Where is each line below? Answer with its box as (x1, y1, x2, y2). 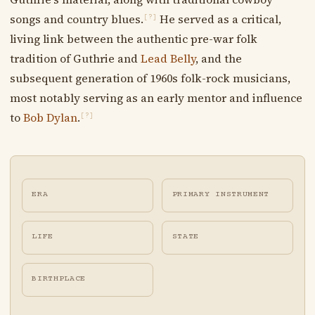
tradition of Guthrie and (9, 50, 141, 66)
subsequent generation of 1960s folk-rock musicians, (9, 70, 290, 86)
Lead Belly (140, 50, 195, 66)
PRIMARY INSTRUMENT (172, 189, 270, 199)
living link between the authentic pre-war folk (9, 30, 257, 46)
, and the (195, 50, 242, 66)
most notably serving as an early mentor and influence (9, 89, 302, 105)
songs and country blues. (9, 11, 143, 27)
